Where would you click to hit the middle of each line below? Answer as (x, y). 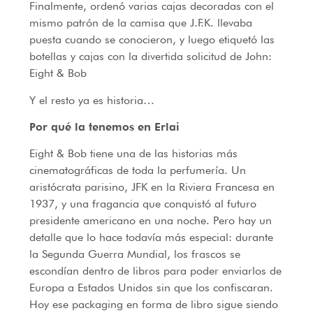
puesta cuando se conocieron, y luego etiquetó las (152, 40)
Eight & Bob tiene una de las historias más (133, 154)
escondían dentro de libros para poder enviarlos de (155, 271)
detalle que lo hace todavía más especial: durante (151, 238)
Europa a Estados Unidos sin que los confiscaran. (151, 288)
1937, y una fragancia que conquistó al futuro (143, 204)
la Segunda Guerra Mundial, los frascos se (135, 254)
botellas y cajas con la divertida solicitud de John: (151, 57)
